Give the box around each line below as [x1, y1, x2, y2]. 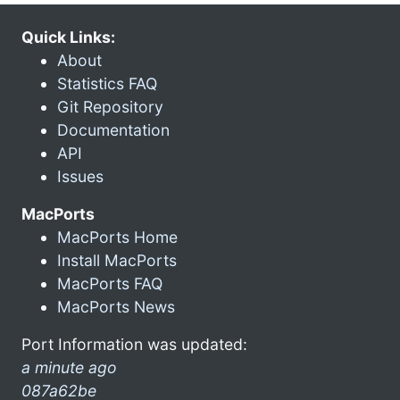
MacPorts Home [57, 227, 178, 246]
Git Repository [57, 96, 163, 116]
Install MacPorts [57, 250, 177, 270]
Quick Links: [21, 27, 115, 46]
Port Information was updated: [21, 334, 247, 354]
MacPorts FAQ [57, 273, 162, 293]
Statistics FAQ [57, 73, 157, 93]
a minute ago [21, 357, 117, 377]
